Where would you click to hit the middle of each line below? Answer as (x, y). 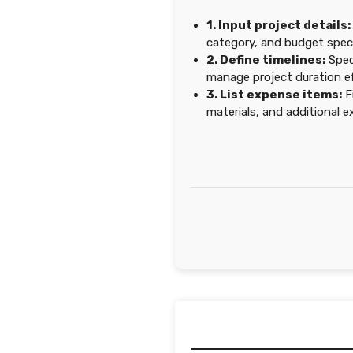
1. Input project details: (279, 25)
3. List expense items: (274, 95)
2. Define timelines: (266, 60)
